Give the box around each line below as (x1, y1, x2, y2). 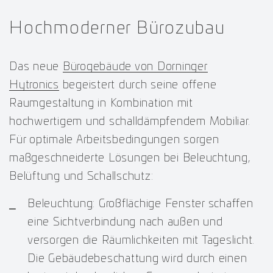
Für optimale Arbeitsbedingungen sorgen (9, 134, 219, 146)
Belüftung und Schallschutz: (9, 171, 154, 182)
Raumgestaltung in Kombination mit (9, 97, 193, 109)
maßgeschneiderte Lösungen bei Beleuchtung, (9, 152, 250, 164)
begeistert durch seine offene (58, 79, 217, 91)
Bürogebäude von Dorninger (62, 61, 208, 73)
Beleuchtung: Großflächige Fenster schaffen (27, 198, 253, 210)
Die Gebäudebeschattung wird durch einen (27, 253, 247, 264)
